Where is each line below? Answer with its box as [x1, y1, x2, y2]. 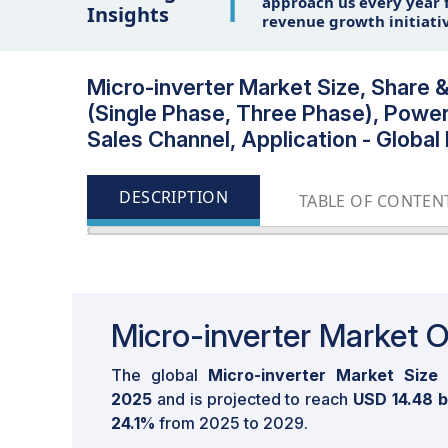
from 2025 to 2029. [155, 413, 308, 433]
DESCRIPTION [119, 186, 229, 208]
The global [111, 365, 208, 385]
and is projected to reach [152, 389, 354, 409]
